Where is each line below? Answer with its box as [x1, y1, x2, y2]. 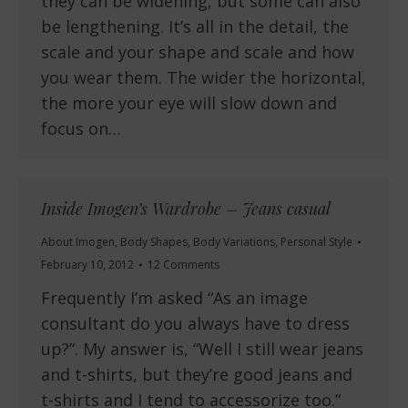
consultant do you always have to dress [41, 312, 350, 335]
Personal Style [280, 234, 352, 250]
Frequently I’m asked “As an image [41, 287, 308, 310]
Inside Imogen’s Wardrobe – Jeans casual [41, 198, 331, 220]
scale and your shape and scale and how [41, 41, 354, 64]
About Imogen [41, 234, 115, 250]
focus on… [41, 117, 121, 140]
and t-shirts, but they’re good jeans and [41, 363, 352, 386]
